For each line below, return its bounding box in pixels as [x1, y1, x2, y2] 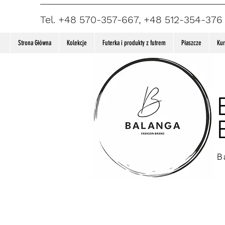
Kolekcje [66, 39, 87, 47]
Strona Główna [18, 39, 51, 47]
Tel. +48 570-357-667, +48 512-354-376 [40, 14, 222, 26]
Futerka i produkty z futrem [102, 39, 166, 47]
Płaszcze [181, 39, 201, 47]
